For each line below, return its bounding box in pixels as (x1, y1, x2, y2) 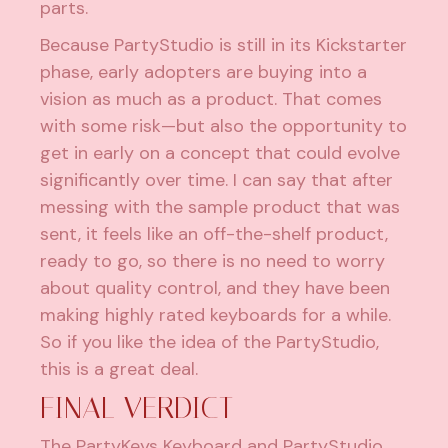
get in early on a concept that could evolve (40, 140, 401, 165)
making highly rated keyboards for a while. (40, 302, 392, 327)
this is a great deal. (40, 356, 199, 381)
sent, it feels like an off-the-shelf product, (40, 221, 389, 246)
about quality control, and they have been (40, 275, 391, 300)
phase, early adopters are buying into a (40, 59, 368, 84)
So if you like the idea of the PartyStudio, (40, 329, 380, 354)
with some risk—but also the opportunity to (40, 113, 408, 138)
